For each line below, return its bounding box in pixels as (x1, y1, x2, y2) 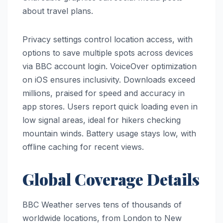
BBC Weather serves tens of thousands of (22, 199, 182, 210)
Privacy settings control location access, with (22, 34, 193, 45)
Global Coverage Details (22, 168, 200, 190)
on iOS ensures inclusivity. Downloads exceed (22, 75, 195, 85)
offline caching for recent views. (22, 142, 144, 152)
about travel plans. (22, 6, 93, 16)
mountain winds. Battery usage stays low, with (22, 128, 196, 139)
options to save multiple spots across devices (22, 48, 193, 58)
